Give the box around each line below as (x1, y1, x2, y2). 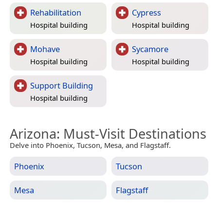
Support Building (30, 79, 93, 91)
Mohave (30, 43, 60, 54)
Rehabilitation (30, 6, 81, 18)
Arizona (10, 124, 56, 143)
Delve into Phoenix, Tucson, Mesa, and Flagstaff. (10, 140, 171, 150)
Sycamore (132, 43, 168, 54)
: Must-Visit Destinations (56, 124, 206, 143)
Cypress (132, 6, 161, 18)
